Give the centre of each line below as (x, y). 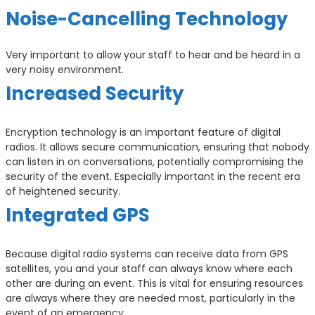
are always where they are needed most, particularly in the (150, 298)
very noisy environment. (65, 70)
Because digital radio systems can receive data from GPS (147, 254)
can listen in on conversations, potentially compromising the (155, 162)
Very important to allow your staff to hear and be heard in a (153, 55)
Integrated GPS (78, 216)
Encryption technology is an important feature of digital (143, 133)
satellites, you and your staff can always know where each (149, 269)
